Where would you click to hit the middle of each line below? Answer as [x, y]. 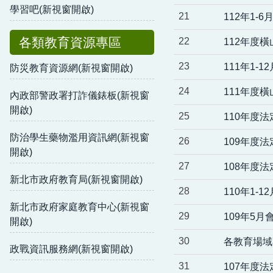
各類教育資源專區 [70, 42]
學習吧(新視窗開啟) [52, 9]
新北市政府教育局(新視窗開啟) [76, 179]
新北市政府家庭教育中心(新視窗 [80, 207]
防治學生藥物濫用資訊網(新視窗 [80, 137]
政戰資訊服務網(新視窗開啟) [71, 249]
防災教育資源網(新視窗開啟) [71, 68]
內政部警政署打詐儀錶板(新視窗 [80, 95]
